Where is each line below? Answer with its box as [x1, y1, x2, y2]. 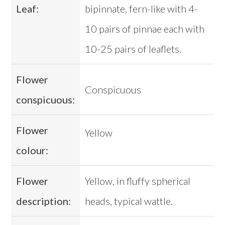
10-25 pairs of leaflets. [85, 43, 182, 55]
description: [16, 195, 71, 207]
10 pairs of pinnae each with [85, 23, 205, 35]
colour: [16, 144, 49, 157]
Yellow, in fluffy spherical [85, 175, 191, 187]
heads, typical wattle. [85, 195, 173, 207]
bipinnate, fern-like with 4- [85, 3, 198, 15]
